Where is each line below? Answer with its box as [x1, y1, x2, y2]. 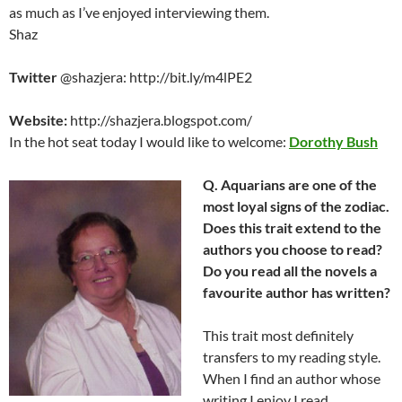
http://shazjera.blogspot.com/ [67, 111, 252, 129]
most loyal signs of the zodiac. [203, 197, 389, 215]
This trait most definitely [203, 327, 354, 345]
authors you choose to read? [203, 240, 382, 258]
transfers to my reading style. [203, 348, 380, 366]
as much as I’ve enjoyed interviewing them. [9, 4, 269, 22]
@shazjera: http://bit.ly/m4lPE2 [57, 68, 252, 86]
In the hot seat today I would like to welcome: [9, 133, 289, 151]
